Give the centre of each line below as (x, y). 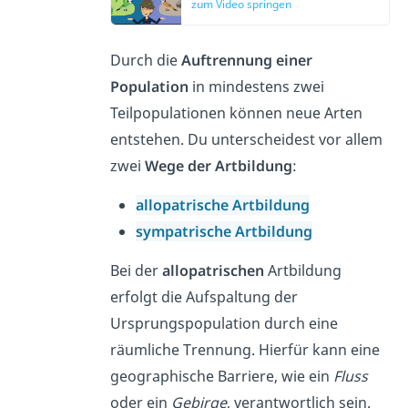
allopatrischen (214, 271)
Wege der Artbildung (219, 166)
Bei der (137, 271)
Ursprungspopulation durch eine (224, 324)
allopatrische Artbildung (223, 205)
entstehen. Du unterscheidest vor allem (247, 140)
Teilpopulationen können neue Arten (237, 113)
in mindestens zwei (257, 87)
